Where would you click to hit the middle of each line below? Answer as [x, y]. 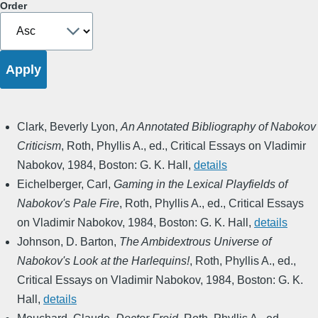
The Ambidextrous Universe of [195, 241]
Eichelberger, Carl [62, 184]
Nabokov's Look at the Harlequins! [103, 261]
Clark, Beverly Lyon [66, 126]
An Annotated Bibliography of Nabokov [218, 126]
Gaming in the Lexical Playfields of [201, 184]
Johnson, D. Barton [65, 241]
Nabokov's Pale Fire [68, 203]
